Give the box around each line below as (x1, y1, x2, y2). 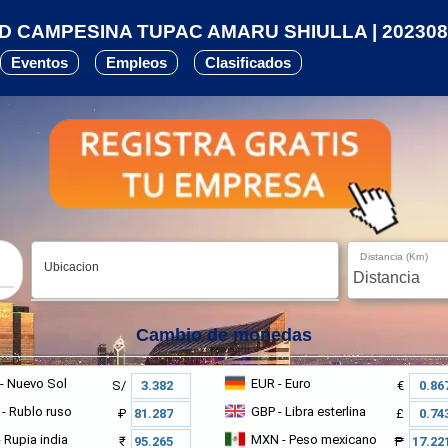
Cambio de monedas (136, 324, 312, 345)
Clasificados (205, 54, 291, 71)
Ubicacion (43, 259, 99, 274)
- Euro (275, 375, 311, 391)
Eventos (11, 54, 68, 71)
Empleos (106, 54, 167, 71)
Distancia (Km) (360, 250, 429, 262)
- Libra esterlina (275, 403, 366, 419)
